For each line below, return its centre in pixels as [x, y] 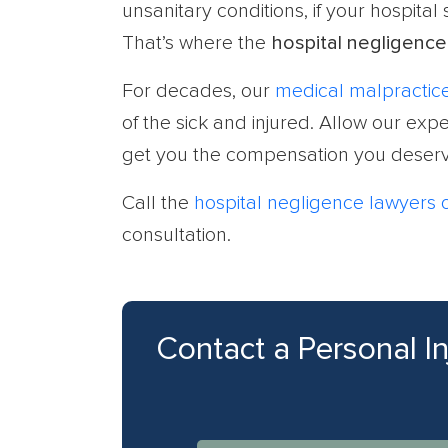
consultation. [176, 235]
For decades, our [198, 91]
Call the [158, 203]
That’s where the [196, 43]
